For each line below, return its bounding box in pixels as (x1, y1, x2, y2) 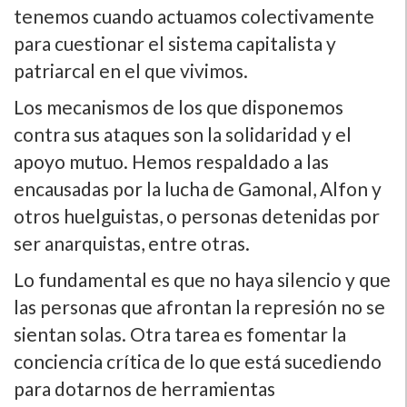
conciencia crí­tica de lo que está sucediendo (14, 349, 382, 372)
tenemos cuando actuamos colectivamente (14, 4, 374, 27)
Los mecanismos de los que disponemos (14, 94, 343, 118)
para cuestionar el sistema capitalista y (14, 31, 336, 55)
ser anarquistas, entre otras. (14, 231, 250, 254)
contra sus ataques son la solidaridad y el (14, 122, 352, 145)
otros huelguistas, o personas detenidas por (14, 203, 380, 227)
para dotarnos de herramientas (14, 376, 275, 400)
